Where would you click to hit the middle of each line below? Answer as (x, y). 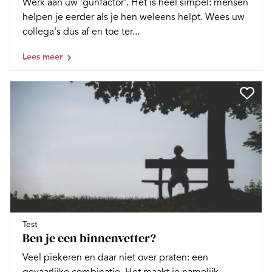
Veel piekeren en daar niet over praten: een (115, 258)
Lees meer (42, 56)
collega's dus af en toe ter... (81, 31)
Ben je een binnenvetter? (89, 238)
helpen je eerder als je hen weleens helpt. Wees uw (134, 17)
